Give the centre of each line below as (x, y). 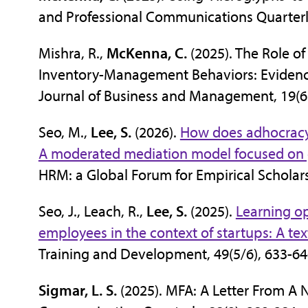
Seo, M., (64, 132)
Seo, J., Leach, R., (92, 211)
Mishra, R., (70, 53)
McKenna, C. (145, 53)
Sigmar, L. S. (77, 290)
